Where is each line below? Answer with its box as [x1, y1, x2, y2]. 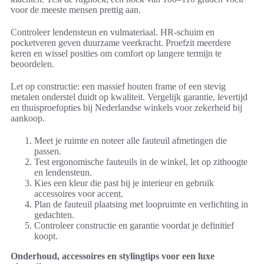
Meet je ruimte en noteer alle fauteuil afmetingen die [34, 136, 227, 146]
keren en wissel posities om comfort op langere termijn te [11, 48, 222, 59]
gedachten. [34, 210, 74, 220]
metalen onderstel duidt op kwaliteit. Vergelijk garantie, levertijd [11, 92, 247, 103]
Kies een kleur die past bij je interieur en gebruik [34, 178, 214, 189]
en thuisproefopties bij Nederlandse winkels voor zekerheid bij [11, 103, 242, 113]
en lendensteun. [34, 167, 92, 178]
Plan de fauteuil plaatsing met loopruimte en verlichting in [34, 199, 248, 210]
